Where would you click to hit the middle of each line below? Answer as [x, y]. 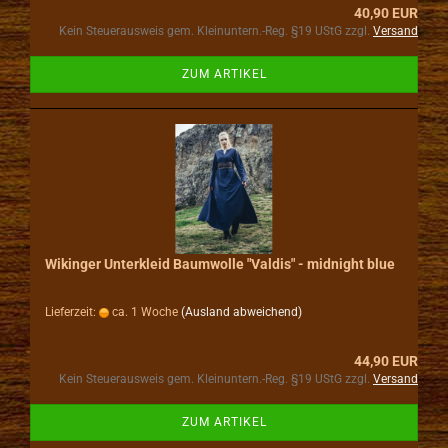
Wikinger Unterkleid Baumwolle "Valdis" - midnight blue [220, 264]
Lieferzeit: [72, 312]
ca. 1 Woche [143, 312]
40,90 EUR [386, 13]
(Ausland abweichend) [241, 312]
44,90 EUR [386, 361]
